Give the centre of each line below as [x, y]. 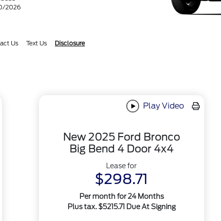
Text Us [37, 43]
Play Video [163, 106]
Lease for [122, 166]
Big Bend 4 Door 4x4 [121, 149]
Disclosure [70, 43]
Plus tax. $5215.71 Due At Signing [121, 207]
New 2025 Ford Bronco [121, 137]
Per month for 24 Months [121, 197]
